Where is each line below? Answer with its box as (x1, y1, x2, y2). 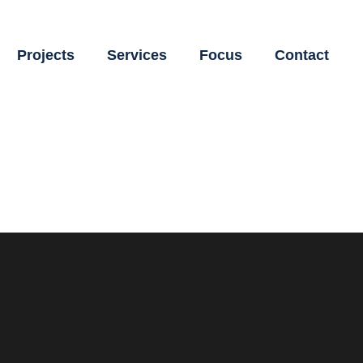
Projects (17, 47, 75, 63)
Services (107, 47, 167, 63)
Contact (275, 47, 329, 63)
